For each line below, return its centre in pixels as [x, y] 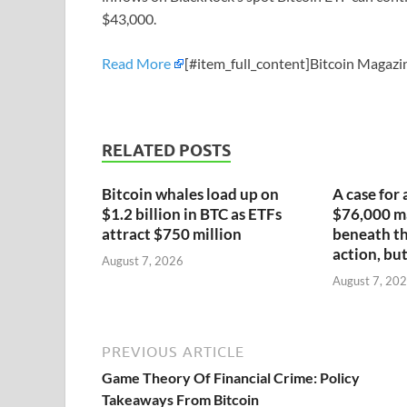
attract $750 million [172, 234]
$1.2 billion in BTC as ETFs [192, 214]
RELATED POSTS [166, 151]
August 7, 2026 [143, 260]
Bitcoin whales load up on [190, 194]
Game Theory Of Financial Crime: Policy [231, 377]
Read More [136, 64]
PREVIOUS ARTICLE [173, 351]
